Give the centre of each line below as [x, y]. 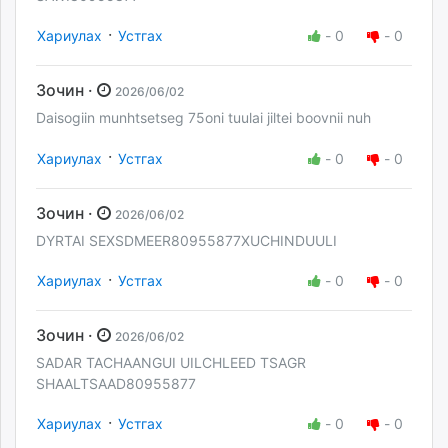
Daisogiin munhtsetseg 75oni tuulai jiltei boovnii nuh [205, 118]
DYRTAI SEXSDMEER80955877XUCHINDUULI [186, 240]
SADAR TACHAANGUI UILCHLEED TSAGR [171, 362]
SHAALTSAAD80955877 [116, 383]
